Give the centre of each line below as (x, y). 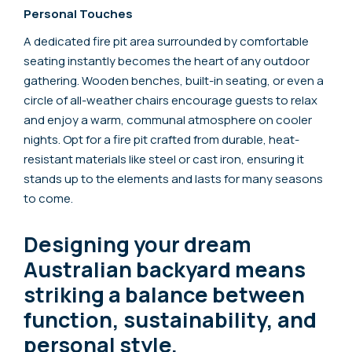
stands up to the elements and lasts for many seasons (173, 178)
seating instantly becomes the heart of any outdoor (167, 60)
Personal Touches (78, 13)
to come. (48, 198)
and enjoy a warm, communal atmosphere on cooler (168, 119)
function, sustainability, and (170, 319)
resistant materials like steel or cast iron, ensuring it (164, 159)
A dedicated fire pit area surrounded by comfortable (166, 41)
